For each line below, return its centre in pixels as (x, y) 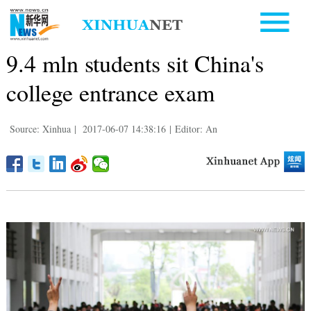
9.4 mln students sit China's (135, 63)
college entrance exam (110, 92)
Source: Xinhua (40, 128)
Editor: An (196, 128)
